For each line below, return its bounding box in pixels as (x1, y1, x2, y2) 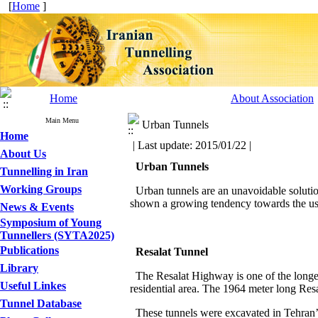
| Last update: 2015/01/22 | (130, 139, 254, 151)
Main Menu (45, 116, 79, 124)
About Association (231, 92, 314, 104)
